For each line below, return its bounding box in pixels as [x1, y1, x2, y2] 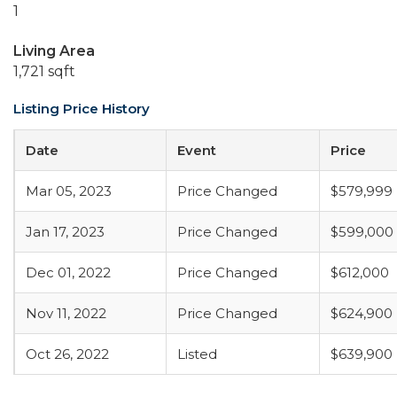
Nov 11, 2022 [26, 305, 106, 322]
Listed [177, 346, 217, 362]
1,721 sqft [13, 63, 75, 80]
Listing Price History [13, 100, 150, 117]
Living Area [13, 43, 95, 59]
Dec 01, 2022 [26, 264, 111, 281]
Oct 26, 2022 [26, 346, 109, 362]
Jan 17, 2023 [26, 223, 105, 240]
